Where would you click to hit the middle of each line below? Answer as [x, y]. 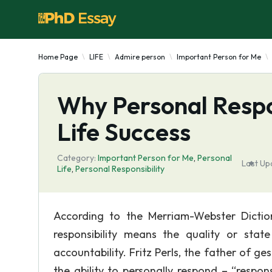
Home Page [58, 57]
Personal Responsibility [120, 169]
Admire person [140, 57]
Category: [76, 158]
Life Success [124, 132]
